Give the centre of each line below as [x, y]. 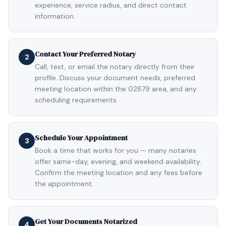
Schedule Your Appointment [81, 138]
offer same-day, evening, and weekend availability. [118, 161]
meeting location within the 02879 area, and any [116, 89]
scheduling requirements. [76, 100]
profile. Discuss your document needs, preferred [115, 78]
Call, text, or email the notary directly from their [115, 67]
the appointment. [64, 184]
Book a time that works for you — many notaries [116, 150]
